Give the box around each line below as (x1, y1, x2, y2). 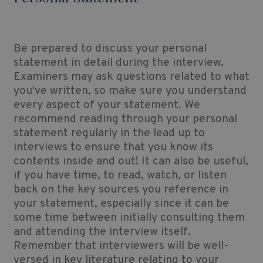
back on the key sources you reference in (13, 183, 228, 197)
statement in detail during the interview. (13, 56, 224, 70)
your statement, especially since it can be (13, 197, 229, 211)
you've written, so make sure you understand (13, 84, 247, 99)
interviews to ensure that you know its (13, 140, 213, 155)
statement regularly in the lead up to (13, 126, 205, 141)
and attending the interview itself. (13, 225, 191, 240)
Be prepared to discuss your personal (13, 42, 207, 56)
